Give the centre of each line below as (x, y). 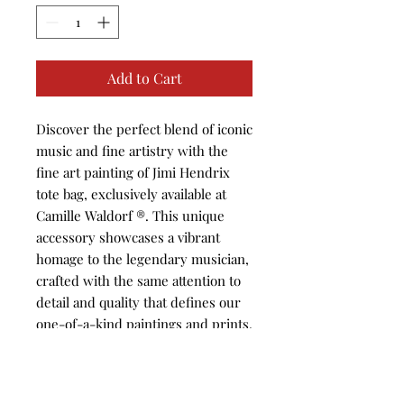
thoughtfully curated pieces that (133, 389)
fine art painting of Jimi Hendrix (133, 172)
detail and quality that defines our (138, 302)
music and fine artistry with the (132, 151)
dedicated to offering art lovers (130, 367)
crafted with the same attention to (138, 280)
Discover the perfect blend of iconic (144, 129)
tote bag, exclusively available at (131, 194)
